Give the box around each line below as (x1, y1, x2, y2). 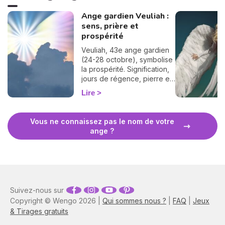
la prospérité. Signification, (81, 64, 169, 73)
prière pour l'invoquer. (81, 83, 156, 92)
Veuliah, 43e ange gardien (81, 45, 169, 54)
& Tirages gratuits (10, 207, 68, 215)
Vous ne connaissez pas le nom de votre (30, 117, 174, 126)
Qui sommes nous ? (102, 196, 166, 205)
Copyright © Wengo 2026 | (10, 196, 102, 205)
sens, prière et (81, 20, 139, 32)
